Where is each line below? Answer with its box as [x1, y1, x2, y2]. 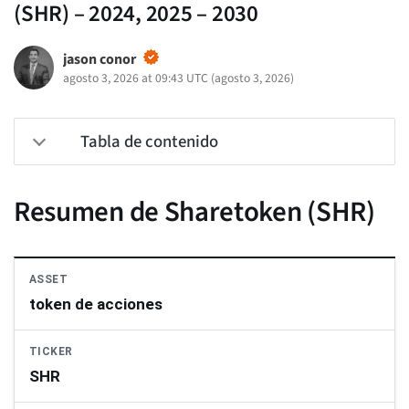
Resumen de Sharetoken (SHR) [14, 192, 375, 233]
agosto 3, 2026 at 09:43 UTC [62, 69, 208, 88]
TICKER [29, 345, 73, 359]
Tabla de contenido [80, 130, 218, 154]
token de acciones [29, 295, 163, 314]
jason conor [62, 49, 136, 70]
